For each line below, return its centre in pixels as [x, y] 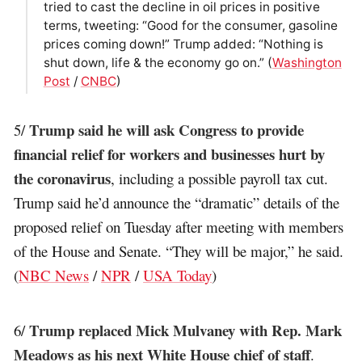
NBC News [54, 276]
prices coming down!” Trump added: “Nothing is [183, 44]
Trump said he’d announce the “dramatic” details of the [177, 203]
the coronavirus [63, 179]
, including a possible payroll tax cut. [220, 179]
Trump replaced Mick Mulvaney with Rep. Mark [186, 330]
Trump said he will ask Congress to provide [167, 130]
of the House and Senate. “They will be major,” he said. [179, 251]
